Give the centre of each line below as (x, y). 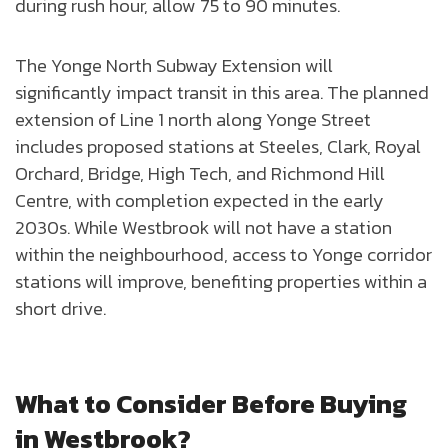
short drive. (60, 308)
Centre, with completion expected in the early (199, 200)
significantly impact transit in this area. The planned (222, 92)
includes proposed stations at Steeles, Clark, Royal (218, 146)
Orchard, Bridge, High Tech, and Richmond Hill (200, 173)
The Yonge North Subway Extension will (174, 65)
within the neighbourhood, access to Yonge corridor (223, 254)
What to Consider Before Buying (211, 404)
